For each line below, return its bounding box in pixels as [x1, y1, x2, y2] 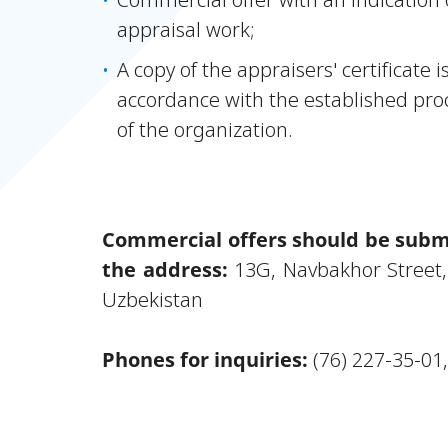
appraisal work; [117, 16, 255, 43]
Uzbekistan [102, 286, 203, 313]
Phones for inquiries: [102, 346, 313, 373]
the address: [102, 256, 235, 283]
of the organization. [117, 116, 293, 143]
